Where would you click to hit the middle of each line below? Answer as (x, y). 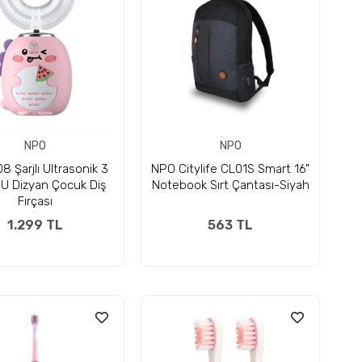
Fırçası (35, 201)
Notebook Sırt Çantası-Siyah (230, 185)
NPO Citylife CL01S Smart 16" (230, 169)
